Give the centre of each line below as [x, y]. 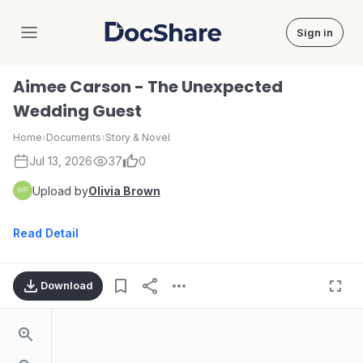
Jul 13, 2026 [61, 161]
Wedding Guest [77, 111]
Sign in [315, 32]
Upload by [60, 190]
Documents [74, 137]
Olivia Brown [124, 190]
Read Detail [46, 233]
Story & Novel [138, 137]
